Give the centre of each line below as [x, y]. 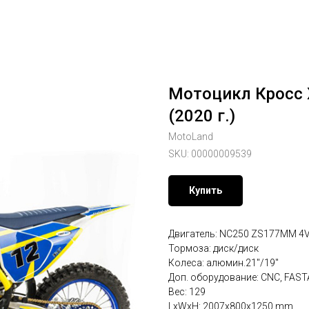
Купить [206, 190]
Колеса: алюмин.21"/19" [223, 263]
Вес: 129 [187, 292]
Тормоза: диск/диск [213, 248]
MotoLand [191, 137]
